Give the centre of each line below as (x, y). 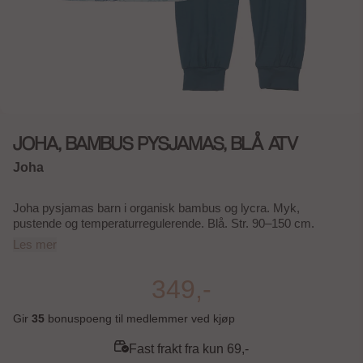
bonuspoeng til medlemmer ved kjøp (140, 318)
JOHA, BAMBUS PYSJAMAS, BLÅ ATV (156, 143)
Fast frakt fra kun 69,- (189, 349)
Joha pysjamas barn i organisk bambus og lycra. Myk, (156, 208)
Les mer (35, 244)
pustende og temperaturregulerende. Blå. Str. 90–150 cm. (164, 223)
